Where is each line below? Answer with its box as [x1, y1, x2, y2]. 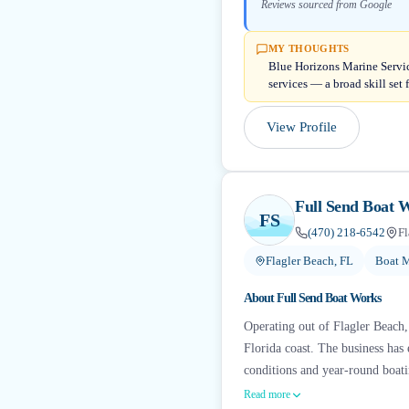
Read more [244, 388, 290, 401]
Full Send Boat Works [277, 291, 381, 305]
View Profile [267, 120, 337, 134]
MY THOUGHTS [268, 43, 350, 54]
